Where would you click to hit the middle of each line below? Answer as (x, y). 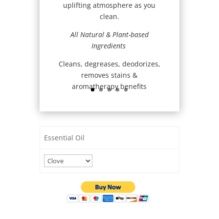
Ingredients (109, 45)
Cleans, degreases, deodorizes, (109, 64)
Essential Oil (64, 138)
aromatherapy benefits (109, 86)
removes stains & (109, 75)
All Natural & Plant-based (109, 34)
